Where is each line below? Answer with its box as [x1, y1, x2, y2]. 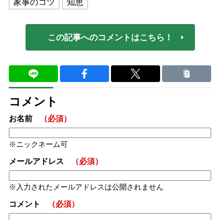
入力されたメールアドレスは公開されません [16, 183, 164, 191]
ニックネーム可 [16, 140, 68, 148]
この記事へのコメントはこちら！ [47, 32, 173, 42]
